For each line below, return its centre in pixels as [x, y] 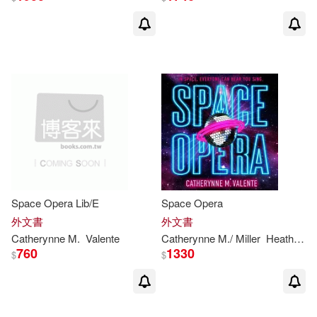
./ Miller [244, 238]
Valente [103, 238]
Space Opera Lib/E [55, 203]
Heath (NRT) [280, 238]
